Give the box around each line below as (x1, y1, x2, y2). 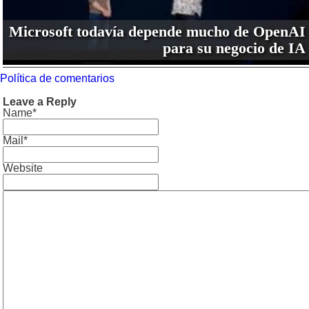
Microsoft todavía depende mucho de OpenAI (8, 23, 306, 41)
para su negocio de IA (162, 39, 306, 57)
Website (3, 162, 43, 175)
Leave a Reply (3, 96, 77, 108)
